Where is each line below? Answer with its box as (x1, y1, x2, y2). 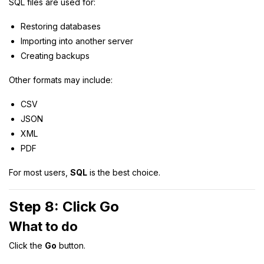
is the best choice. (87, 167, 160, 177)
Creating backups (21, 50, 90, 61)
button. (57, 240, 85, 250)
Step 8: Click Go (9, 197, 119, 215)
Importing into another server (21, 35, 133, 46)
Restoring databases (21, 21, 101, 31)
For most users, (9, 167, 70, 177)
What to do (9, 218, 78, 234)
